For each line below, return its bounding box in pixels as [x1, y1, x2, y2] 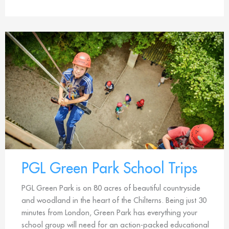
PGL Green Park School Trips [21, 158, 197, 177]
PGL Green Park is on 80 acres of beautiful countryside [21, 182, 200, 193]
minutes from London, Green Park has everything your [21, 207, 197, 217]
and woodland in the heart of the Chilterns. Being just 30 [21, 195, 207, 205]
